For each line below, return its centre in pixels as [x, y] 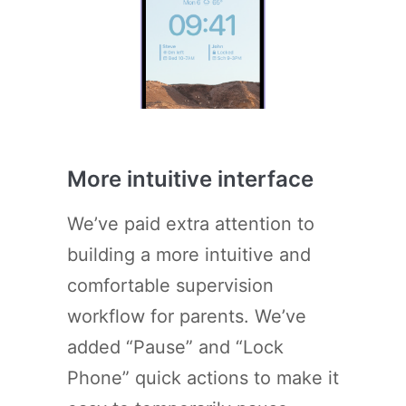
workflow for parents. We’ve [187, 317]
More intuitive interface [190, 179]
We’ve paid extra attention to [191, 224]
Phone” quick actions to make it [203, 378]
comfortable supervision [170, 286]
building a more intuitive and [189, 255]
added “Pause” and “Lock [175, 348]
